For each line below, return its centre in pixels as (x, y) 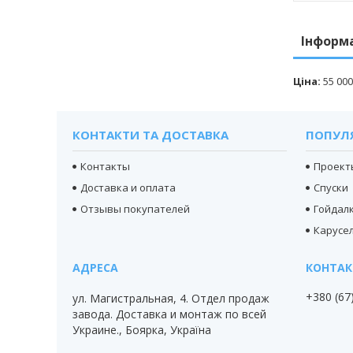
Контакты (106, 167)
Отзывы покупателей (136, 209)
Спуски (331, 188)
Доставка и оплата (128, 188)
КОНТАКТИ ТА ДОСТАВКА (151, 135)
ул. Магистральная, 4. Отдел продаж (171, 299)
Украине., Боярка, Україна (142, 330)
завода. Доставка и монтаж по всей (170, 314)
